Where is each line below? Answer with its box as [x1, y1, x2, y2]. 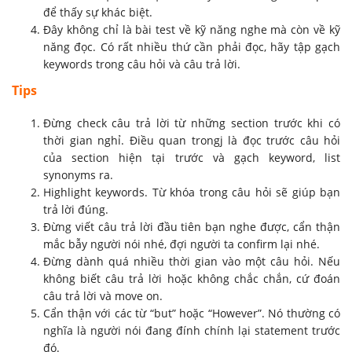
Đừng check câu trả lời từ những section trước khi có [43, 115, 340, 130]
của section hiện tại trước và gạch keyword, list [43, 149, 340, 165]
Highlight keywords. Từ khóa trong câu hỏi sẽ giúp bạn [43, 184, 340, 200]
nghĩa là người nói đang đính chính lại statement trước [43, 322, 340, 338]
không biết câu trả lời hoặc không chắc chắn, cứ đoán [43, 270, 340, 286]
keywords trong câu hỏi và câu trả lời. [43, 56, 240, 71]
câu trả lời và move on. [43, 288, 163, 303]
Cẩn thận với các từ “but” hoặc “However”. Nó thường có [43, 305, 340, 321]
